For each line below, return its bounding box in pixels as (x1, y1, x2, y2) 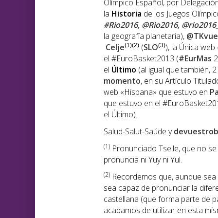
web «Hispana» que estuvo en (104, 87, 210, 98)
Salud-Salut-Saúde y (104, 126, 174, 137)
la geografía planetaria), (104, 31, 186, 42)
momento (104, 75, 141, 87)
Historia (111, 8, 142, 19)
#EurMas (179, 53, 212, 64)
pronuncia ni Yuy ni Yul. (104, 154, 182, 165)
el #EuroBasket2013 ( (104, 53, 179, 64)
